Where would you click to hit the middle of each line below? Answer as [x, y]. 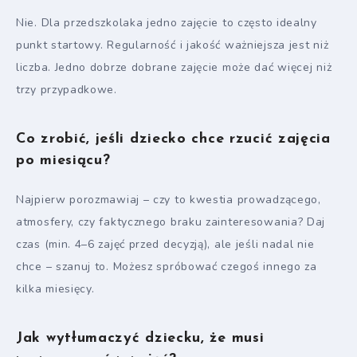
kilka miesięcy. [55, 288]
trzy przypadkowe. [67, 89]
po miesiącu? [63, 160]
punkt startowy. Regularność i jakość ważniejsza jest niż [173, 45]
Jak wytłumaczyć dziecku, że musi [140, 338]
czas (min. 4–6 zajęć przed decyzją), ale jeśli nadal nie [165, 244]
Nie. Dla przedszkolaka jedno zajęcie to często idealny [167, 22]
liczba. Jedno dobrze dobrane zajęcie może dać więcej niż [174, 67]
